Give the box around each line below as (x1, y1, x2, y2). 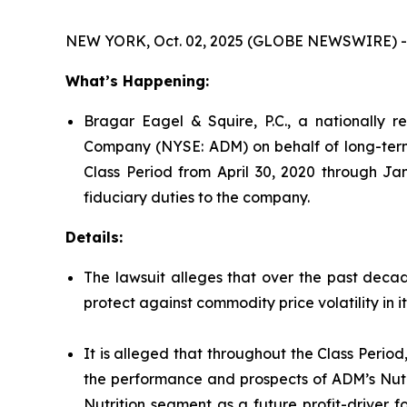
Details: (65, 228, 123, 247)
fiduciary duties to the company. (84, 188, 310, 207)
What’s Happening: (65, 72, 209, 91)
